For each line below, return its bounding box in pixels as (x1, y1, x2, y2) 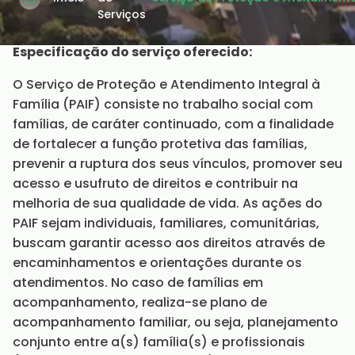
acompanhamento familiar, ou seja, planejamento (13, 313, 338, 331)
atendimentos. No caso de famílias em (13, 273, 263, 292)
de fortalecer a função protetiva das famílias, (13, 135, 307, 153)
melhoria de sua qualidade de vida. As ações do (13, 194, 323, 212)
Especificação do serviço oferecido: (13, 43, 252, 61)
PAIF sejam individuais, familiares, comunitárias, (13, 214, 319, 232)
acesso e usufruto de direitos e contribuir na (13, 174, 298, 193)
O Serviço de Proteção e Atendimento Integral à (13, 75, 320, 94)
